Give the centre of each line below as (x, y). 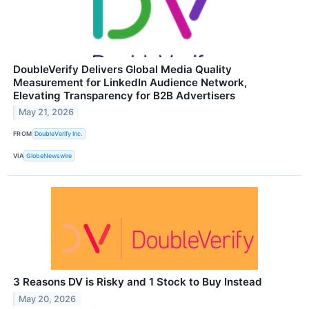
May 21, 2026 (47, 112)
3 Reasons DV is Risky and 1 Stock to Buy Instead (138, 281)
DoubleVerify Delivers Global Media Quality (122, 69)
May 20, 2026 (48, 299)
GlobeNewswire (49, 156)
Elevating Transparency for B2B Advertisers (124, 95)
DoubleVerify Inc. (59, 134)
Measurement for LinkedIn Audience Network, (130, 82)
